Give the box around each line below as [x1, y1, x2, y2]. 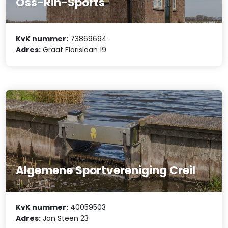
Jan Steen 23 [41, 213, 89, 223]
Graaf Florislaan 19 [41, 45, 107, 55]
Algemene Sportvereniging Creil [16, 162, 196, 179]
